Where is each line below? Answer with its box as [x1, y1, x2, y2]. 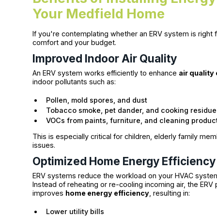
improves [32, 188, 66, 197]
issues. [32, 140, 56, 149]
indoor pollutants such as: [32, 77, 116, 86]
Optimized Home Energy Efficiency [32, 154, 216, 168]
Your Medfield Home [32, 5, 165, 22]
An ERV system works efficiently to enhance [32, 68, 179, 77]
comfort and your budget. [32, 38, 117, 46]
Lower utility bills [46, 207, 105, 216]
